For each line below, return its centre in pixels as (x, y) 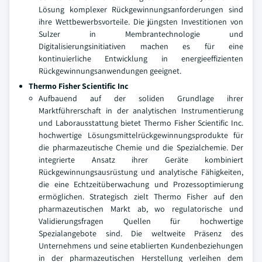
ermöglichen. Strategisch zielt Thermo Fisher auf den (141, 196)
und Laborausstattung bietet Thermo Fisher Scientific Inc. (141, 123)
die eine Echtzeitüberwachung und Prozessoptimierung (141, 184)
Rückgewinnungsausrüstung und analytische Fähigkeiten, (141, 172)
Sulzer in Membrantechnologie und (141, 34)
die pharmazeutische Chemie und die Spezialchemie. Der (141, 147)
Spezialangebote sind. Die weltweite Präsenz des (141, 233)
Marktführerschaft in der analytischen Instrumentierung (141, 111)
